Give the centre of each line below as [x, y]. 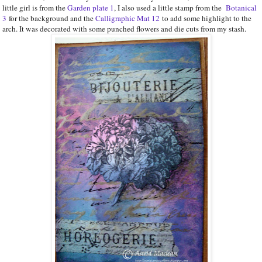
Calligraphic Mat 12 [127, 18]
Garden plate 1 [91, 7]
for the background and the [51, 18]
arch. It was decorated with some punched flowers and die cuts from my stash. [124, 28]
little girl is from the [35, 7]
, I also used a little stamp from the [170, 7]
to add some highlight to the [206, 18]
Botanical [241, 7]
